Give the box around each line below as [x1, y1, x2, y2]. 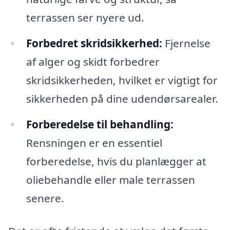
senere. [26, 190, 64, 205]
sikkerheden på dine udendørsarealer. [26, 91, 218, 106]
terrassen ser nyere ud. [26, 10, 144, 25]
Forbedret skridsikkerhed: [26, 36, 162, 51]
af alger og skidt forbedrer [26, 54, 160, 69]
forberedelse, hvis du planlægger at [26, 154, 206, 168]
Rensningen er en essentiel [26, 135, 162, 150]
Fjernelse [162, 36, 210, 51]
